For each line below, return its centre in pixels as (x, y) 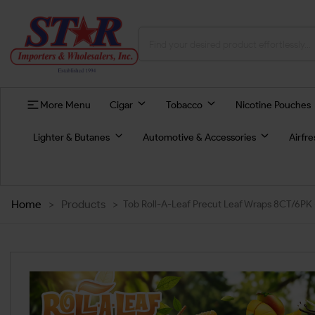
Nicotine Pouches (273, 104)
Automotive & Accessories (199, 137)
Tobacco (184, 104)
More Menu (65, 104)
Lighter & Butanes (72, 137)
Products (84, 204)
